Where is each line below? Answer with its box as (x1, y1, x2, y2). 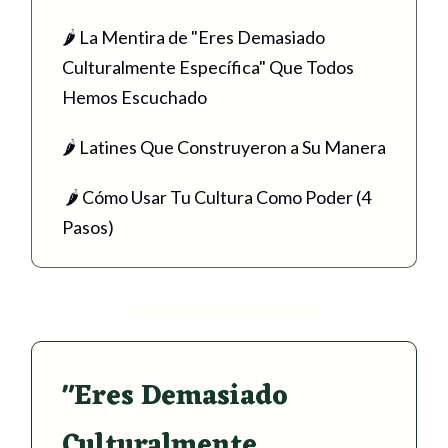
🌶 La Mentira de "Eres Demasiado (62, 25, 325, 48)
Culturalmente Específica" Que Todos (62, 55, 354, 78)
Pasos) (62, 215, 114, 238)
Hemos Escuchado (62, 85, 210, 108)
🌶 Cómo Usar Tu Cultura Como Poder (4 (62, 185, 371, 208)
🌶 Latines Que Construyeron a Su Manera (62, 135, 386, 158)
